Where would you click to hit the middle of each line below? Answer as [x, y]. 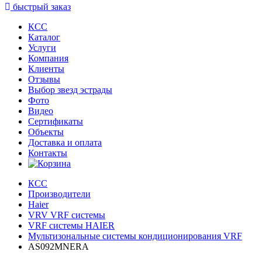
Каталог [44, 37]
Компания [48, 58]
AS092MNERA [58, 246]
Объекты [46, 132]
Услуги [42, 47]
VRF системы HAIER [71, 225]
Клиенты [46, 68]
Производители [59, 194]
